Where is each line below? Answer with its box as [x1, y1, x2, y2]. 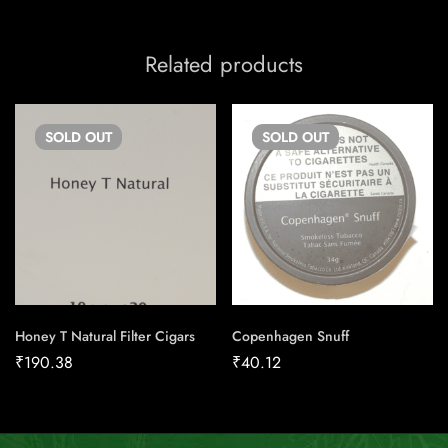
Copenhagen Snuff [232, 326, 349, 347]
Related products [145, 48, 303, 81]
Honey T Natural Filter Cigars [15, 326, 195, 347]
